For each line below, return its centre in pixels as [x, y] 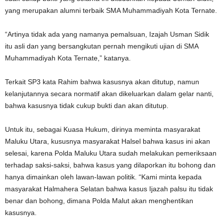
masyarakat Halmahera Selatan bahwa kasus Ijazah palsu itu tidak [109, 189]
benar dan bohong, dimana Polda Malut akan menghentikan [99, 201]
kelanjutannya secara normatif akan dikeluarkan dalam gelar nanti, [109, 94]
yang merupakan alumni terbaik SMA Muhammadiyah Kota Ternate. [111, 10]
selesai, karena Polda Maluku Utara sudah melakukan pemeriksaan [111, 153]
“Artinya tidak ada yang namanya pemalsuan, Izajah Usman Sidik [107, 34]
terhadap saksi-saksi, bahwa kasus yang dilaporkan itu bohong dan [110, 165]
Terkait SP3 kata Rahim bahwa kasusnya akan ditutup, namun [102, 82]
